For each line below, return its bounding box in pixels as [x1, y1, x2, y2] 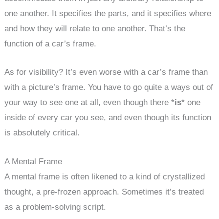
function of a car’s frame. [4, 39, 97, 49]
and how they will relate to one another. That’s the [4, 24, 186, 34]
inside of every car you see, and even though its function [4, 113, 212, 123]
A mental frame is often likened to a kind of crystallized [4, 172, 205, 181]
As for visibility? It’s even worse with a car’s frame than [4, 67, 208, 77]
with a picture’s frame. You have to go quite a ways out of [4, 83, 214, 92]
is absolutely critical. [4, 128, 80, 138]
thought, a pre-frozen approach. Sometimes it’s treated [4, 187, 204, 197]
